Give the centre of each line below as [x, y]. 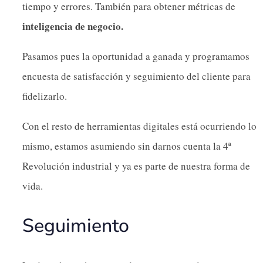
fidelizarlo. [45, 96]
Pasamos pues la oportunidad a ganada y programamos [136, 56]
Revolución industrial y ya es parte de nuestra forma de [136, 166]
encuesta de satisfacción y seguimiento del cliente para [136, 76]
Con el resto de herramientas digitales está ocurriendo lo [139, 126]
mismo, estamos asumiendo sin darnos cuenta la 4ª [127, 146]
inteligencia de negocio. [73, 26]
